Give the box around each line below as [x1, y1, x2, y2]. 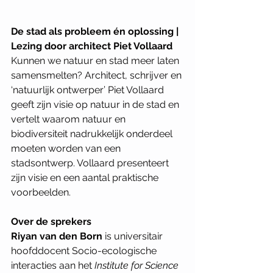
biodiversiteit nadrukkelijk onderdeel [11, 128, 175, 140]
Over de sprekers [11, 216, 91, 227]
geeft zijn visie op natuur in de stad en [11, 99, 182, 110]
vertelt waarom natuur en [11, 113, 128, 125]
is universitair [102, 230, 165, 242]
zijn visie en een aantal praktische [11, 172, 161, 183]
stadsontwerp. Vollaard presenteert [11, 157, 171, 169]
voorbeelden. [11, 186, 71, 198]
